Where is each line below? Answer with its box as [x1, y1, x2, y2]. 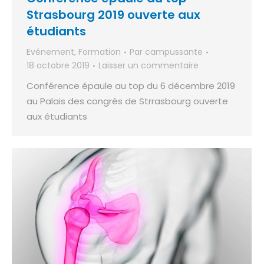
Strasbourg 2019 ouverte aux [27, 6, 200, 24]
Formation [78, 46, 121, 58]
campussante [145, 46, 203, 58]
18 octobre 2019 [27, 60, 90, 72]
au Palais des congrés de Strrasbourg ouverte [27, 95, 228, 108]
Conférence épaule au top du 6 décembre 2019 [27, 80, 235, 93]
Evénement [27, 46, 74, 58]
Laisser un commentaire [98, 60, 199, 72]
